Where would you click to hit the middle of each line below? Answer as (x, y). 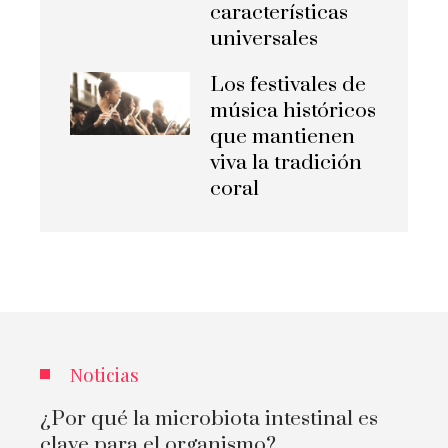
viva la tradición (286, 162)
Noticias (104, 373)
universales (264, 38)
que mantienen (282, 136)
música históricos (293, 110)
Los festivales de (288, 84)
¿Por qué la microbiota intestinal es (209, 418)
